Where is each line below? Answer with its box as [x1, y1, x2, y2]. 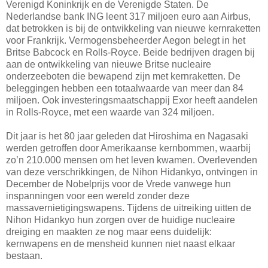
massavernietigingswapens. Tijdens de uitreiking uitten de [6, 202, 251, 213]
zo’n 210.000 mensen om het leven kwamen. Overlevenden [6, 154, 257, 165]
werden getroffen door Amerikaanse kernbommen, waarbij [6, 142, 251, 153]
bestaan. [6, 250, 42, 261]
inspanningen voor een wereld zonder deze [6, 190, 190, 201]
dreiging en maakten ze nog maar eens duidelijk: [6, 226, 212, 237]
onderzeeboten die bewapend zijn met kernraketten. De [6, 71, 240, 81]
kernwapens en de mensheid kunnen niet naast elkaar [6, 238, 235, 249]
